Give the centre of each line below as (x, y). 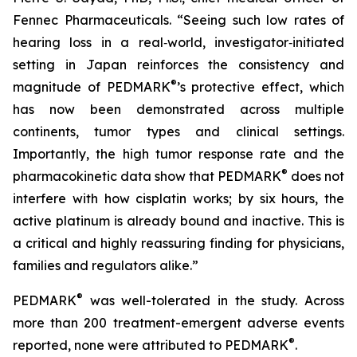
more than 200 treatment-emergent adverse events (178, 323)
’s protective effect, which (261, 87)
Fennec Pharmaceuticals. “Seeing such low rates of (178, 20)
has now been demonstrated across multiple (178, 109)
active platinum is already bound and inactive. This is (178, 221)
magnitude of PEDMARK (92, 87)
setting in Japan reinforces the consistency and (178, 65)
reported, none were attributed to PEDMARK (151, 345)
